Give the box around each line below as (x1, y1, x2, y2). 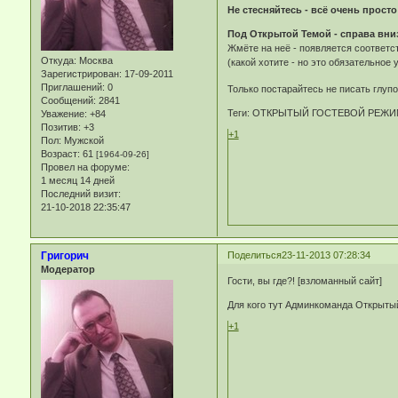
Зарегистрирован (40, 68, 119, 79)
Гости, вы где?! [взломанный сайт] (227, 275, 382, 287)
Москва (76, 54, 113, 66)
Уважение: (40, 107, 87, 119)
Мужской (60, 134, 104, 146)
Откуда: (40, 54, 76, 66)
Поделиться (227, 249, 282, 260)
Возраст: (40, 147, 80, 159)
